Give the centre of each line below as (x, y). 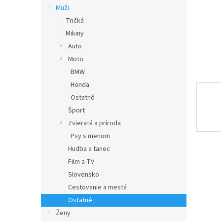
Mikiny (75, 34)
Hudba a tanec (89, 149)
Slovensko (84, 175)
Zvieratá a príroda (94, 123)
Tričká (75, 21)
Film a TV (81, 162)
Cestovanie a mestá (97, 187)
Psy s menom (90, 136)
